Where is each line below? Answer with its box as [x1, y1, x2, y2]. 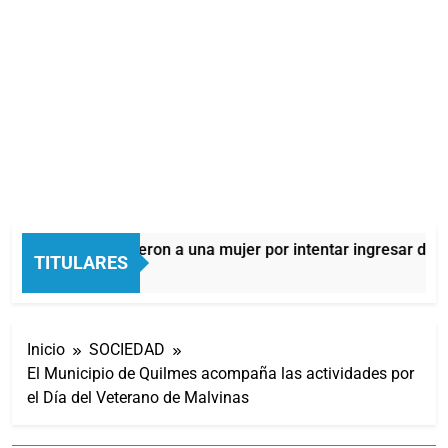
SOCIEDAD [89, 339, 165, 359]
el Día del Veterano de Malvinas [27, 387, 249, 407]
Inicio [27, 339, 65, 359]
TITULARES [34, 251, 128, 273]
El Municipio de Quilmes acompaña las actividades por [27, 363, 414, 383]
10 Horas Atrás [14, 264, 94, 283]
